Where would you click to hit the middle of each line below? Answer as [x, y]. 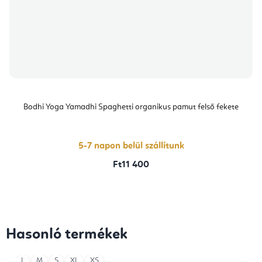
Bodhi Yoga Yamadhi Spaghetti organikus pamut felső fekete [131, 107]
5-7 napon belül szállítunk [131, 146]
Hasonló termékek [67, 235]
